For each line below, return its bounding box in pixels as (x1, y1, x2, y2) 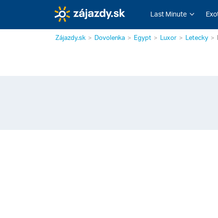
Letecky (185, 34, 208, 41)
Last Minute (150, 10, 187, 18)
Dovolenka (94, 34, 125, 41)
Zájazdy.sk (55, 34, 86, 41)
